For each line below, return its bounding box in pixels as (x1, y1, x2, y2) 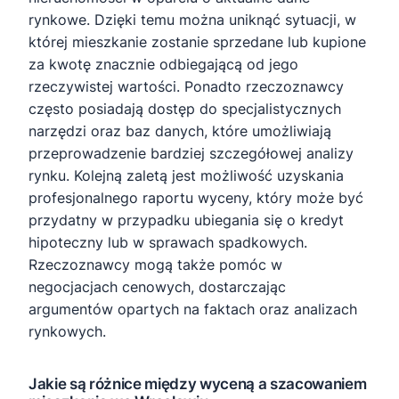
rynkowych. (28, 322, 106, 340)
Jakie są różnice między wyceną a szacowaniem (28, 375, 367, 393)
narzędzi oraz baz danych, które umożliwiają (28, 122, 331, 140)
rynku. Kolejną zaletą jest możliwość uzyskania (28, 167, 344, 184)
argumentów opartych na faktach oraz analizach (28, 300, 357, 318)
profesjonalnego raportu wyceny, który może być (28, 189, 363, 207)
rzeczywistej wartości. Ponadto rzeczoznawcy (28, 77, 344, 95)
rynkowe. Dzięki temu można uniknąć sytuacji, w (28, 11, 356, 28)
